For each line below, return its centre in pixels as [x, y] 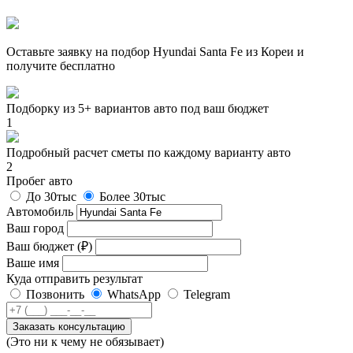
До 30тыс [51, 197]
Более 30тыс [132, 197]
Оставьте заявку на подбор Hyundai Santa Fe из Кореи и [155, 52]
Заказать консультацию [69, 327]
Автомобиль [40, 212]
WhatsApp [134, 295]
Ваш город [37, 229]
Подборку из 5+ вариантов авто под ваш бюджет [137, 109]
